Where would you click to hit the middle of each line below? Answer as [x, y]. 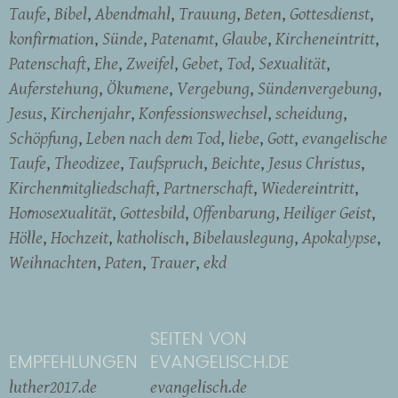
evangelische [345, 138]
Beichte [236, 163]
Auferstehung [54, 88]
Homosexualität [60, 213]
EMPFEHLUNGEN [73, 363]
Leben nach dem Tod [153, 138]
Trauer [173, 263]
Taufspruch [166, 163]
